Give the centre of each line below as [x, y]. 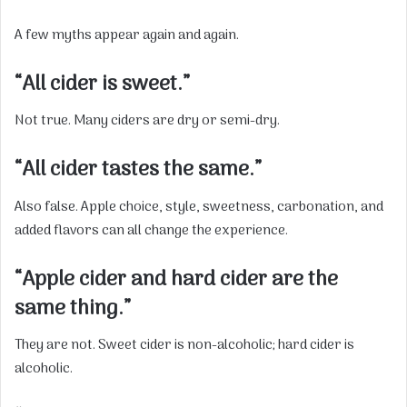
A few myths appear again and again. [127, 35]
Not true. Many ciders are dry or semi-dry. [147, 121]
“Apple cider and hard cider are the [176, 279]
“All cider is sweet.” [102, 84]
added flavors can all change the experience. [151, 230]
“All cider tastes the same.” [138, 170]
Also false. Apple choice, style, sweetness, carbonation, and [199, 207]
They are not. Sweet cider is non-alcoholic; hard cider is [184, 346]
